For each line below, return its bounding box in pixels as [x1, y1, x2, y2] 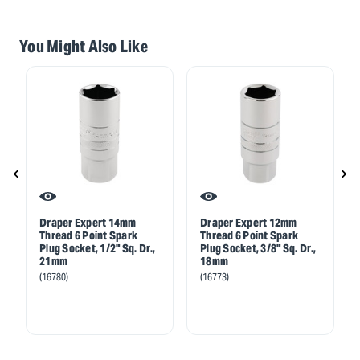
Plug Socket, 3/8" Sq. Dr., [200, 240, 317, 256]
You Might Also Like [19, 35, 148, 57]
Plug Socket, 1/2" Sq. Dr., [39, 240, 156, 256]
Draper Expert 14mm [39, 215, 137, 230]
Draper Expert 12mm [200, 215, 297, 230]
